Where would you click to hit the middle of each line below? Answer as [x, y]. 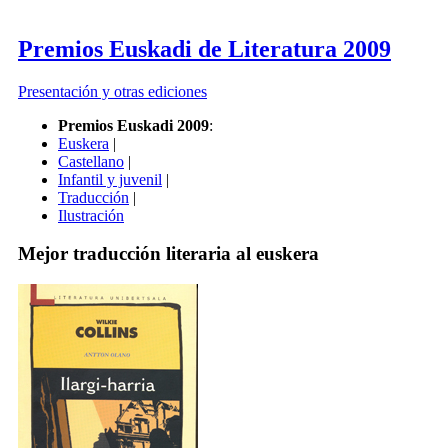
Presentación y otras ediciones [112, 91]
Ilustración [91, 215]
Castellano [91, 161]
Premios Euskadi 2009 [133, 125]
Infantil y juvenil [110, 179]
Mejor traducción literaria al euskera [168, 254]
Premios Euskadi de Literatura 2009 [204, 48]
